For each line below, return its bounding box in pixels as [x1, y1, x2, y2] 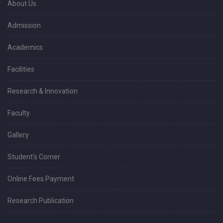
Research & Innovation [7, 87, 78, 95]
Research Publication [7, 196, 74, 205]
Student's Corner [7, 152, 60, 161]
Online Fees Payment [7, 174, 74, 183]
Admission [7, 21, 41, 29]
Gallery [7, 130, 29, 139]
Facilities [7, 65, 34, 73]
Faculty [7, 109, 30, 117]
